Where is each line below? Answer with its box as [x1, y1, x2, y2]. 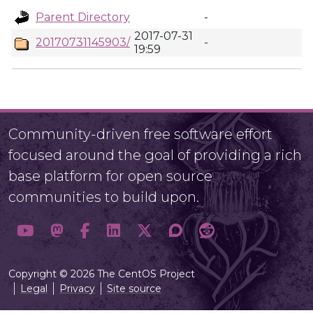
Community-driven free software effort [8, 126, 272, 143]
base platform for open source [8, 168, 212, 184]
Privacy [59, 282, 95, 295]
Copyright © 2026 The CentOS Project [8, 268, 195, 280]
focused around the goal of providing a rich [8, 147, 302, 163]
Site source [107, 282, 161, 295]
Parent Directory [36, 10, 130, 24]
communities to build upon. [8, 189, 199, 205]
